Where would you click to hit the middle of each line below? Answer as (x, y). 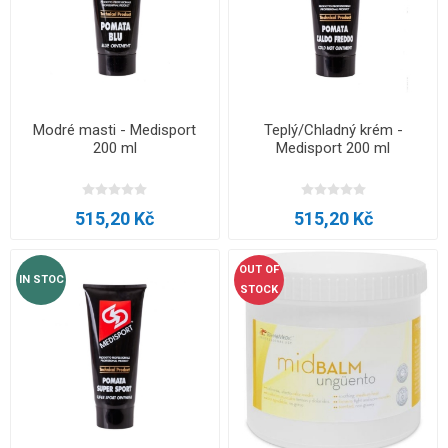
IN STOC (41, 279)
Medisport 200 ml (333, 148)
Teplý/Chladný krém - (333, 130)
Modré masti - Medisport (115, 130)
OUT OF (259, 269)
